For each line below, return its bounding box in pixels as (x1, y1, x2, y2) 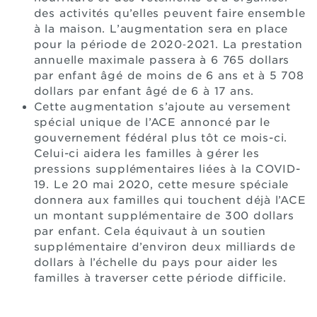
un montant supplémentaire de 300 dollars (33, 209, 294, 222)
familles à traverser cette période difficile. (33, 271, 287, 284)
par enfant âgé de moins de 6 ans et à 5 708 (33, 69, 304, 82)
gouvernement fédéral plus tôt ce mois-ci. (33, 131, 288, 144)
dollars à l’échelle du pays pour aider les (33, 255, 279, 269)
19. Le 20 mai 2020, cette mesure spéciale (33, 178, 289, 191)
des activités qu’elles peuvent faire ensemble (33, 6, 306, 20)
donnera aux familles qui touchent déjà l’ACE (33, 193, 306, 207)
